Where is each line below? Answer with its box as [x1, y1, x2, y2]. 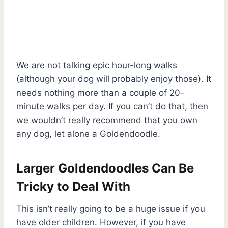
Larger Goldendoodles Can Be [16, 160, 194, 176]
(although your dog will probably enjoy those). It [16, 73, 211, 84]
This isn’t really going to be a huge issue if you [16, 203, 205, 214]
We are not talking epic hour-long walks [16, 60, 177, 70]
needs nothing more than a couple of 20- [16, 87, 184, 98]
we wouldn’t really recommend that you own [16, 115, 197, 125]
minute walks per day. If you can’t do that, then [16, 101, 208, 111]
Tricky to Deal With [16, 179, 130, 194]
